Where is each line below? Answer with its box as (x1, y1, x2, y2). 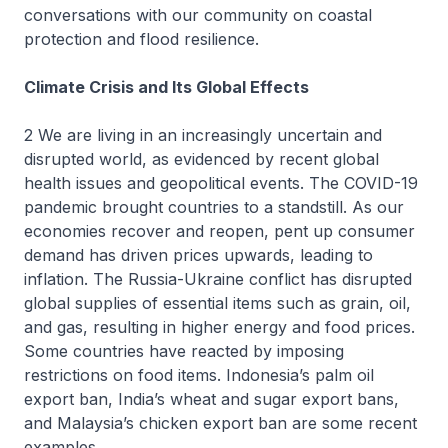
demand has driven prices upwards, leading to (24, 245, 373, 265)
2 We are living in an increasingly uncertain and (24, 125, 382, 145)
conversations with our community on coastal (24, 5, 372, 25)
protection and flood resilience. (24, 29, 259, 49)
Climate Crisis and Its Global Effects (24, 77, 309, 97)
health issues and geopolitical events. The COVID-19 (24, 173, 418, 193)
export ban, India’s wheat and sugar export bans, (24, 389, 399, 409)
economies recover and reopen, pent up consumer (24, 221, 415, 241)
